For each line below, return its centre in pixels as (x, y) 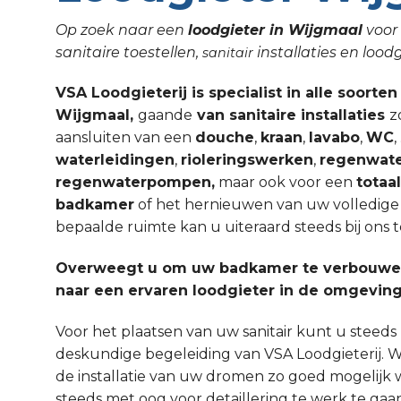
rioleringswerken (247, 160)
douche (225, 138)
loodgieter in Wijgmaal (275, 30)
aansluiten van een (125, 138)
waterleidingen (115, 160)
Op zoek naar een (122, 30)
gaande (165, 115)
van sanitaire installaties (291, 115)
